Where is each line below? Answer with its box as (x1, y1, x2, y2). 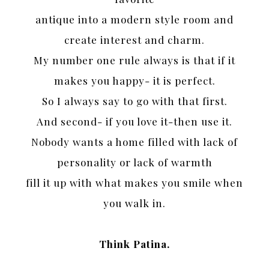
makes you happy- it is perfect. (53, 74, 216, 88)
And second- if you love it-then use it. (37, 115, 232, 128)
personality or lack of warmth (56, 156, 213, 169)
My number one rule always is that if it (34, 53, 235, 67)
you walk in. (103, 196, 166, 210)
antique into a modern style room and (35, 13, 234, 26)
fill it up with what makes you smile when (26, 176, 243, 190)
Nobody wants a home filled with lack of (31, 135, 238, 149)
